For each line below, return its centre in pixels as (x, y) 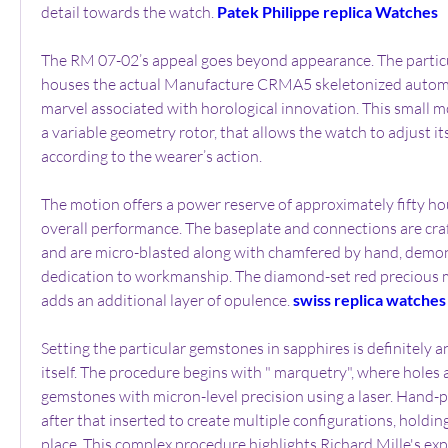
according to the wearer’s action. (151, 155)
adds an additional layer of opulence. (167, 299)
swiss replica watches (369, 299)
